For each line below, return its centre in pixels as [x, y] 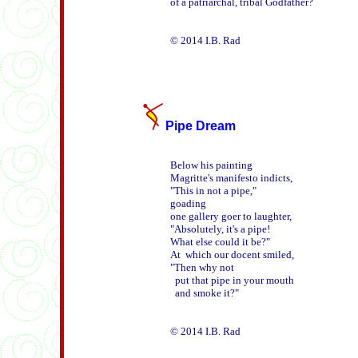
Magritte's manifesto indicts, [231, 178]
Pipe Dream [201, 126]
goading [188, 203]
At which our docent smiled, [232, 255]
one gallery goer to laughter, [231, 216]
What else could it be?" [220, 242]
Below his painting [211, 165]
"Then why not [202, 267]
